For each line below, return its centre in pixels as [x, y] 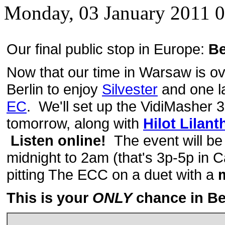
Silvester [130, 89]
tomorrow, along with [75, 123]
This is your [49, 197]
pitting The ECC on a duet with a [110, 174]
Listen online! [60, 140]
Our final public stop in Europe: [107, 49]
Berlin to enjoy [54, 89]
